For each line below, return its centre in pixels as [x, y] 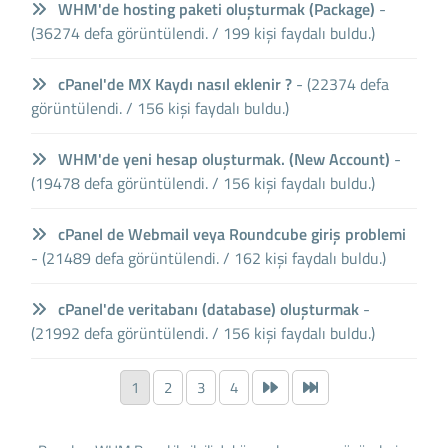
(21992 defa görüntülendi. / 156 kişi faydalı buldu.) [203, 332]
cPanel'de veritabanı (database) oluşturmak [207, 308]
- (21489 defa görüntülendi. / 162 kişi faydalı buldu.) [209, 257]
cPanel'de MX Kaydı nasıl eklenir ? [173, 83]
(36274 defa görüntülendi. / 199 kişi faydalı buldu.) [203, 32]
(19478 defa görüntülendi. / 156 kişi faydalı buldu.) [203, 182]
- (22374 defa [343, 83]
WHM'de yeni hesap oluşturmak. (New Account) [222, 158]
